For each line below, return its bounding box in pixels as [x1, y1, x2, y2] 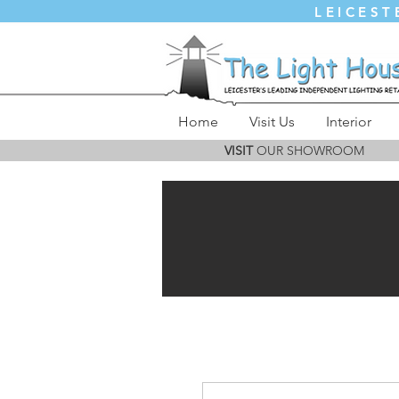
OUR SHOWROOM [253, 142, 364, 159]
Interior [325, 113, 371, 130]
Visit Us [248, 113, 295, 130]
